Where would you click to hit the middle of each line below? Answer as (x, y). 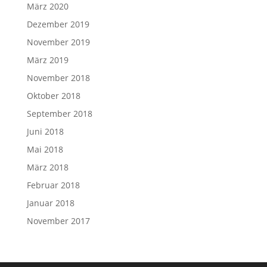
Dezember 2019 (58, 24)
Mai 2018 (45, 149)
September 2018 (59, 113)
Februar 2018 (53, 185)
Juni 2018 (45, 131)
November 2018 (58, 77)
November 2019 (58, 42)
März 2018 (47, 167)
